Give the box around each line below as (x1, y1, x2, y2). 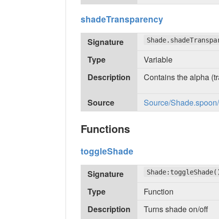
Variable (144, 53, 173, 65)
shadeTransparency (81, 13, 164, 25)
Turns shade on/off (144, 203, 209, 215)
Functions (81, 121, 131, 137)
